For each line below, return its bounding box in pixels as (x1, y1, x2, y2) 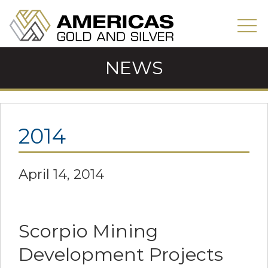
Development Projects (19, 242, 223, 266)
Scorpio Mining (19, 219, 158, 242)
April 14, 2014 (19, 165, 104, 182)
